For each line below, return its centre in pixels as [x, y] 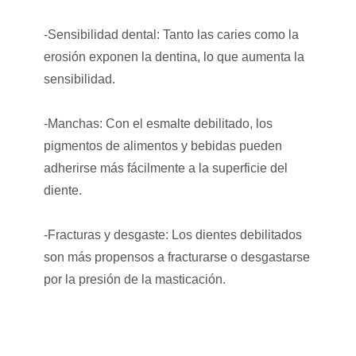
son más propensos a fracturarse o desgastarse [176, 257]
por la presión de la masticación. [134, 279]
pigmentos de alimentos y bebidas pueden [163, 145]
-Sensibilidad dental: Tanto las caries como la [171, 34]
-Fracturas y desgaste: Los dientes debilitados [172, 234]
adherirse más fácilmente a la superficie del [165, 168]
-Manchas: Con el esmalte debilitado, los [158, 123]
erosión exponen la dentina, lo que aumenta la [174, 56]
